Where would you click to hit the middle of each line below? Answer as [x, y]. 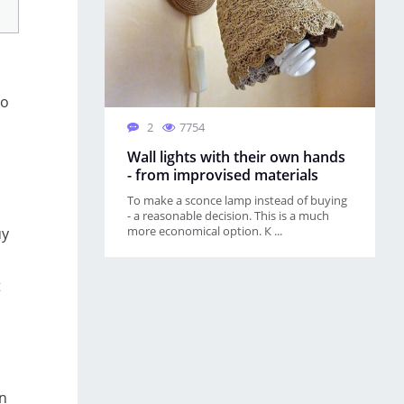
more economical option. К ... [205, 231]
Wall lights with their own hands [236, 157]
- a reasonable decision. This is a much [228, 216]
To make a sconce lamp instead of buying [237, 200]
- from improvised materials [223, 175]
